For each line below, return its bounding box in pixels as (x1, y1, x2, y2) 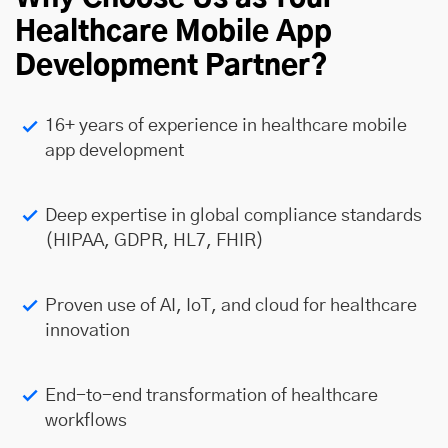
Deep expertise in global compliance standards (45, 207, 422, 225)
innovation (45, 322, 130, 340)
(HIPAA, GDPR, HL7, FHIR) (45, 232, 264, 250)
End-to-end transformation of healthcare (45, 387, 378, 405)
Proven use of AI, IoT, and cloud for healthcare (45, 297, 417, 315)
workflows (45, 412, 127, 430)
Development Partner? (15, 53, 328, 81)
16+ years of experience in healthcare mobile (45, 117, 407, 135)
